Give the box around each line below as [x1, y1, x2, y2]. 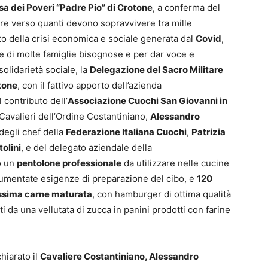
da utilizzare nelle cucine [121, 157, 229, 169]
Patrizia [191, 126, 226, 138]
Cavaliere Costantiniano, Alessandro [40, 251, 199, 263]
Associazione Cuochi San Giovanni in [68, 95, 227, 107]
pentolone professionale [17, 157, 121, 169]
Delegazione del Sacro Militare [90, 64, 223, 76]
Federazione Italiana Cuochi [66, 126, 187, 138]
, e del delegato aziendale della [21, 142, 152, 154]
